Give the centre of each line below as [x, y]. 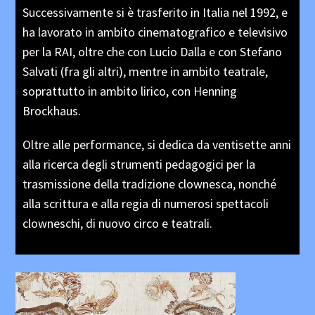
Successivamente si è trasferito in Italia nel [137, 12]
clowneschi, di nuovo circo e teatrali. [118, 223]
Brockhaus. [52, 110]
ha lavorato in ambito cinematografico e [130, 32]
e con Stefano [246, 51]
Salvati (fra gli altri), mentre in [103, 71]
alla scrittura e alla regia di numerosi [120, 203]
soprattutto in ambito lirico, [97, 91]
